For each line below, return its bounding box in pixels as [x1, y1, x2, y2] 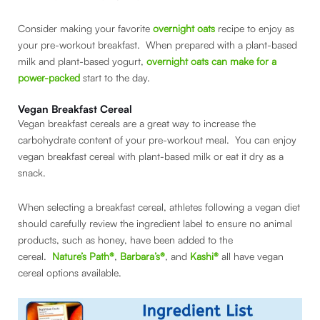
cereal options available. [18, 266, 124, 279]
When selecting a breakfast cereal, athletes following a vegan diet [18, 200, 300, 213]
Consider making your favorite [18, 21, 153, 34]
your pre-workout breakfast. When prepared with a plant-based [18, 38, 297, 51]
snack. [18, 166, 46, 179]
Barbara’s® [120, 249, 165, 262]
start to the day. [80, 71, 150, 84]
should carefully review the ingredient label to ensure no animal [18, 216, 292, 229]
